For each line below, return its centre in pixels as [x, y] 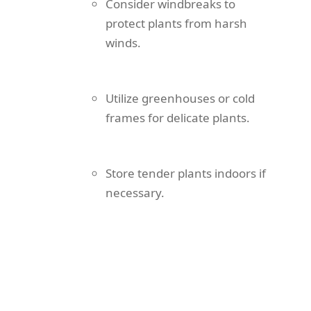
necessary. [135, 193]
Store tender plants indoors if [186, 174]
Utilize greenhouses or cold [180, 99]
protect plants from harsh [176, 24]
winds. [123, 43]
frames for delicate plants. [178, 118]
